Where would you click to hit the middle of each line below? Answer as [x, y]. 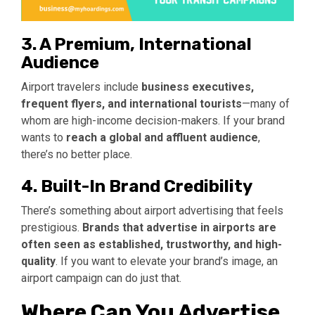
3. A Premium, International [136, 45]
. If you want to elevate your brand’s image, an [167, 262]
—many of [266, 104]
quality [38, 262]
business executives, [198, 87]
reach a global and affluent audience [162, 138]
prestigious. [52, 228]
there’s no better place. [77, 155]
